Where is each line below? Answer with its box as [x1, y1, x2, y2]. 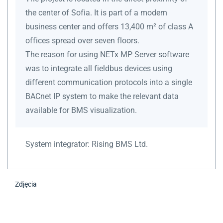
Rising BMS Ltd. [92, 139, 148, 149]
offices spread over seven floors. [25, 35, 139, 45]
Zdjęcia [15, 180, 37, 188]
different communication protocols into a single [25, 77, 192, 87]
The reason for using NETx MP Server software [25, 49, 189, 59]
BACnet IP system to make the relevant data [25, 91, 179, 101]
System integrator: [25, 139, 92, 149]
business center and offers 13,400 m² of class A [25, 21, 193, 31]
